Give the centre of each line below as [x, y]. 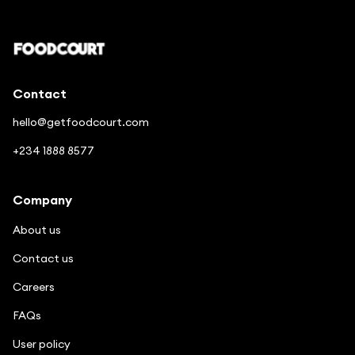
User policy [42, 344]
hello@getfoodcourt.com [81, 122]
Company [42, 199]
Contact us [43, 258]
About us [37, 229]
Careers [34, 286]
